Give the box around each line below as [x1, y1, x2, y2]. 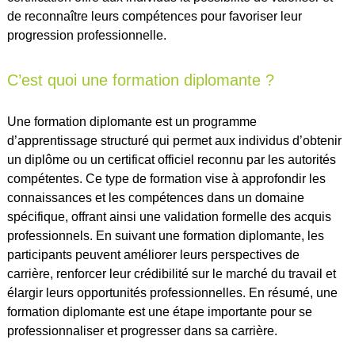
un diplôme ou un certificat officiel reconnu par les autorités [6, 152, 336, 166]
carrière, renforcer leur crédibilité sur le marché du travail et [6, 266, 336, 281]
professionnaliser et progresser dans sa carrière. [6, 323, 277, 338]
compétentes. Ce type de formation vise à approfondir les [6, 171, 326, 185]
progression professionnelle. [6, 28, 166, 42]
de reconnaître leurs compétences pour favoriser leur [6, 9, 302, 23]
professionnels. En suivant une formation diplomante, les [6, 228, 324, 242]
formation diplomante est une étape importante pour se [6, 304, 312, 319]
